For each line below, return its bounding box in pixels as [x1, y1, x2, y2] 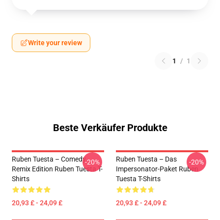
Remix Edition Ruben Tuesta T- [12, 165, 103, 173]
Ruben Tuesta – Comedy [12, 155, 86, 163]
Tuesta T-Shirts [116, 175, 161, 183]
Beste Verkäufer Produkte [53, 122, 167, 134]
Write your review [28, 39, 82, 47]
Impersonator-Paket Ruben [116, 165, 198, 173]
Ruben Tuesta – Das [116, 155, 177, 163]
